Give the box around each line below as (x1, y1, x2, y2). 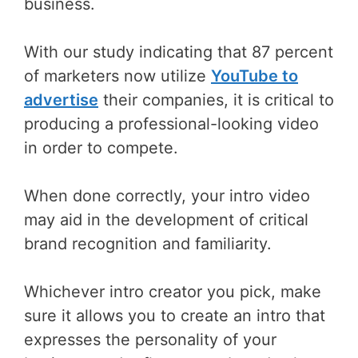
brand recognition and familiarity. (24, 233, 272, 253)
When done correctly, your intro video (24, 185, 310, 205)
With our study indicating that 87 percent (24, 42, 333, 62)
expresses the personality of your (24, 329, 276, 349)
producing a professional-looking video (24, 113, 319, 133)
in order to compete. (24, 137, 178, 157)
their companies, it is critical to (98, 89, 334, 109)
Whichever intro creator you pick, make (24, 281, 321, 301)
